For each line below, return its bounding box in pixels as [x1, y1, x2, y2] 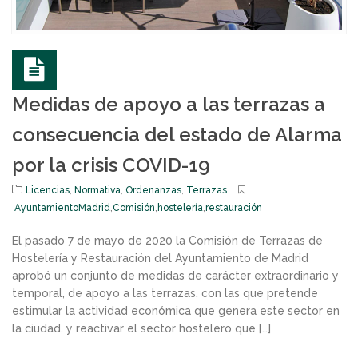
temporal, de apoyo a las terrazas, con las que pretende [12, 286, 318, 300]
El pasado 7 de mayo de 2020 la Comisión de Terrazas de [12, 233, 323, 247]
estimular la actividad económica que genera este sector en [12, 304, 340, 317]
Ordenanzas [125, 184, 181, 196]
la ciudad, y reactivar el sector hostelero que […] [12, 321, 271, 335]
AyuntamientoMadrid [14, 201, 110, 213]
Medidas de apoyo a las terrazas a [12, 92, 325, 116]
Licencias [26, 184, 70, 196]
